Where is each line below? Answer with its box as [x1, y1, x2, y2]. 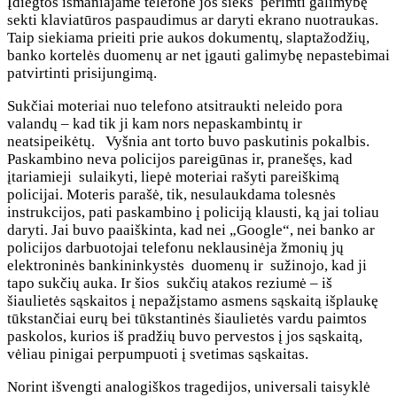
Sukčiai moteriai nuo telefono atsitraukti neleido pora [7, 97, 343, 114]
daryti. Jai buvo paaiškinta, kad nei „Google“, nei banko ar [7, 221, 375, 238]
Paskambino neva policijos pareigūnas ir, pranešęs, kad [7, 150, 353, 167]
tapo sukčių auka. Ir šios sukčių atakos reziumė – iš [7, 274, 332, 292]
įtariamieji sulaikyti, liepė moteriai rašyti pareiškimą [7, 167, 339, 185]
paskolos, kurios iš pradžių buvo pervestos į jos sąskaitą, [7, 327, 362, 345]
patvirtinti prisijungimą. [7, 64, 157, 82]
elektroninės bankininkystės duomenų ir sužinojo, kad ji [7, 256, 367, 274]
